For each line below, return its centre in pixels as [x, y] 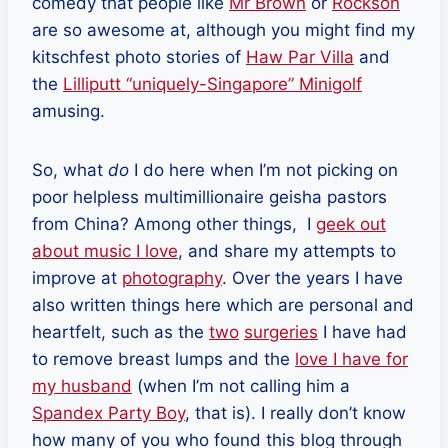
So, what [70, 170]
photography [172, 278]
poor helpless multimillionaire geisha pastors [209, 197]
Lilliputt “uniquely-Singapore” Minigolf [212, 84]
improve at [77, 278]
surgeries [281, 332]
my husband [82, 386]
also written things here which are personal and [223, 305]
